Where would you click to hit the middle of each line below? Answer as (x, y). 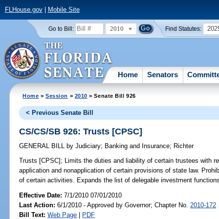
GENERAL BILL (43, 146)
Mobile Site (64, 10)
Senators (163, 74)
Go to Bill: (61, 29)
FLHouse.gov (23, 10)
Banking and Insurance (137, 146)
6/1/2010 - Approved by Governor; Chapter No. (123, 205)
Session (57, 96)
